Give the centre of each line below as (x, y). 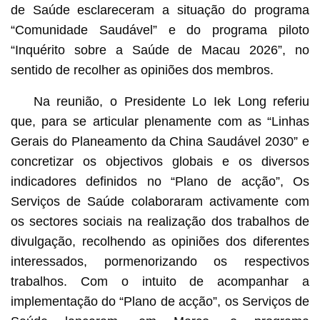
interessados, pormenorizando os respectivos (160, 261)
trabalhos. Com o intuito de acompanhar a (160, 281)
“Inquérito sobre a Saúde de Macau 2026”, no (160, 50)
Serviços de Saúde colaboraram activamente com (160, 201)
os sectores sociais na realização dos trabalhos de (160, 221)
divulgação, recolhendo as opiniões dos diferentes (160, 241)
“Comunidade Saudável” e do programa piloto (160, 30)
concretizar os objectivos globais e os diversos (160, 161)
